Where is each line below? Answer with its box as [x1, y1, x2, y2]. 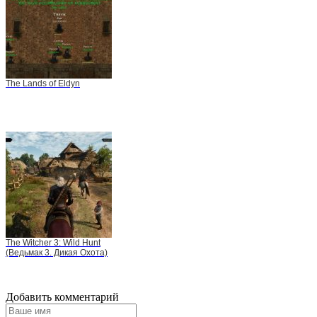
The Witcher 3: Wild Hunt [6, 237, 100, 248]
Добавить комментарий [6, 290, 119, 303]
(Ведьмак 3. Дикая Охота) [6, 247, 108, 258]
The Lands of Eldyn [6, 78, 80, 88]
